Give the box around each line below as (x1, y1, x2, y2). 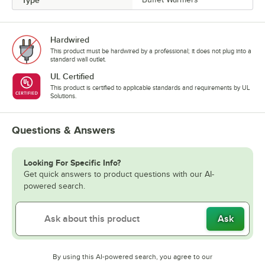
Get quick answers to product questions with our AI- (24, 169, 214, 179)
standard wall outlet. (50, 55, 106, 63)
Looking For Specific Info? (24, 157, 121, 167)
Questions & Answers (12, 124, 115, 136)
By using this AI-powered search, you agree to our (53, 252, 212, 261)
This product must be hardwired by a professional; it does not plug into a (50, 47, 251, 54)
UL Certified (50, 71, 94, 81)
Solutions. (50, 92, 77, 99)
